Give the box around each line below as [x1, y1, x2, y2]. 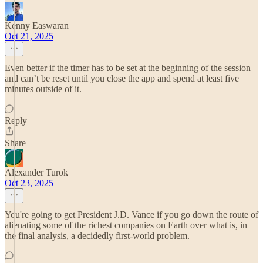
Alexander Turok [5, 167, 68, 177]
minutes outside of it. [5, 84, 82, 94]
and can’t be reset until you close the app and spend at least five [5, 73, 239, 83]
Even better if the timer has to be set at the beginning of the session [5, 63, 251, 73]
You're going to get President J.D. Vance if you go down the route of [5, 210, 258, 220]
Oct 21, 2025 [5, 31, 53, 41]
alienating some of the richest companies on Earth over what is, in [5, 220, 247, 230]
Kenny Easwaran [5, 21, 69, 31]
